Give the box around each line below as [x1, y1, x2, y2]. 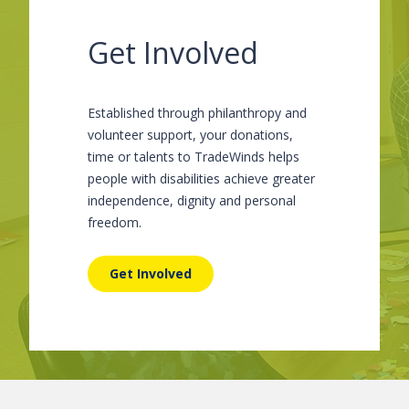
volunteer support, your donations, [88, 126, 293, 143]
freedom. [88, 214, 142, 231]
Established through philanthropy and [88, 104, 307, 121]
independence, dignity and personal [88, 192, 296, 209]
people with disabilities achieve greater [88, 170, 315, 187]
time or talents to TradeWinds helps [88, 148, 299, 165]
